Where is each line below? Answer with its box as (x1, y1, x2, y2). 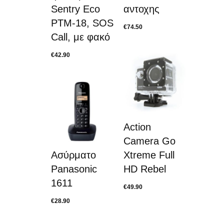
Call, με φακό (51, 31, 110, 42)
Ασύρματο (51, 149, 96, 160)
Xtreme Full (123, 149, 174, 160)
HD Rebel (123, 163, 166, 174)
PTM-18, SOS (51, 17, 113, 28)
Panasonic (51, 163, 97, 174)
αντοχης (123, 3, 159, 14)
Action (123, 121, 151, 132)
